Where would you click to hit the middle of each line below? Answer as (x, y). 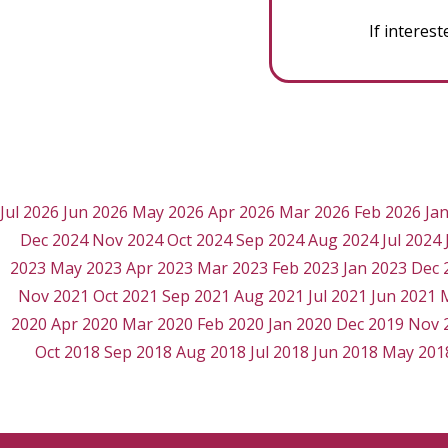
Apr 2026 (241, 212)
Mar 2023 (232, 268)
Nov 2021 (53, 296)
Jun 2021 (403, 296)
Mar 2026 (314, 212)
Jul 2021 (337, 296)
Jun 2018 (345, 352)
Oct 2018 (67, 352)
